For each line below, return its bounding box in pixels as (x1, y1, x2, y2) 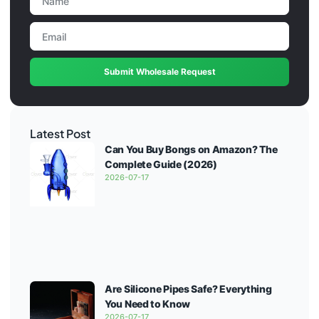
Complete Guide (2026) (105, 158, 217, 171)
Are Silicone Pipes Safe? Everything (105, 283, 272, 296)
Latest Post (30, 126, 90, 142)
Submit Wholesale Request (103, 66, 216, 78)
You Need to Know (105, 298, 191, 310)
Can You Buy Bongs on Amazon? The (105, 143, 278, 156)
